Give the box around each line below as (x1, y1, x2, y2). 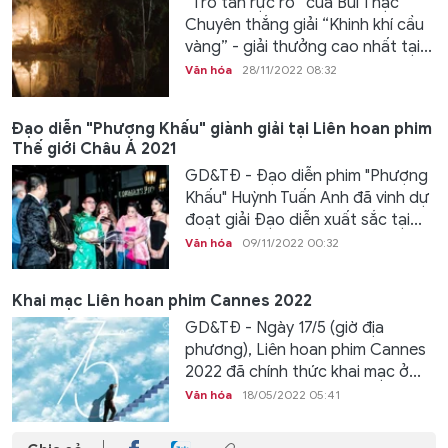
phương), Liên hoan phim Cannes (184, 340, 426, 361)
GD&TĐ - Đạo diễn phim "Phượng (184, 165, 428, 186)
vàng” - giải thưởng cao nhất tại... (184, 37, 432, 58)
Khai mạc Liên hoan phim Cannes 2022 (12, 291, 312, 312)
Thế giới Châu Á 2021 (12, 138, 177, 159)
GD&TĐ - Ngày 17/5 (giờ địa (184, 318, 384, 339)
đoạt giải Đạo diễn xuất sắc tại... (184, 209, 422, 230)
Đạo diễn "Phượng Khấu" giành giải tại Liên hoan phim (12, 118, 432, 139)
